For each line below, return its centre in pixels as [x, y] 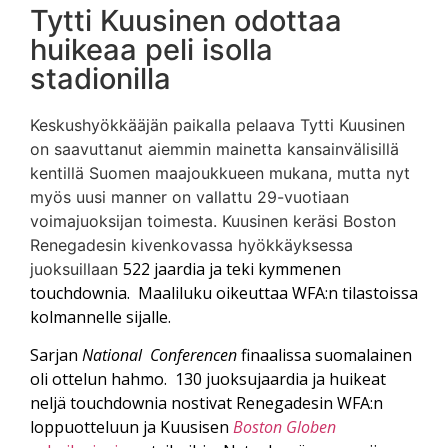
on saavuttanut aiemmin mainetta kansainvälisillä [214, 148]
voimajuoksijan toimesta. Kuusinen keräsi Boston [213, 220]
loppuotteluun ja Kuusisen [131, 426]
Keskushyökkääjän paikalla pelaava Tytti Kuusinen [217, 124]
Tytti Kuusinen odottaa [186, 20]
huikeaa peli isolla [151, 49]
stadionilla [100, 78]
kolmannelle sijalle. [100, 316]
